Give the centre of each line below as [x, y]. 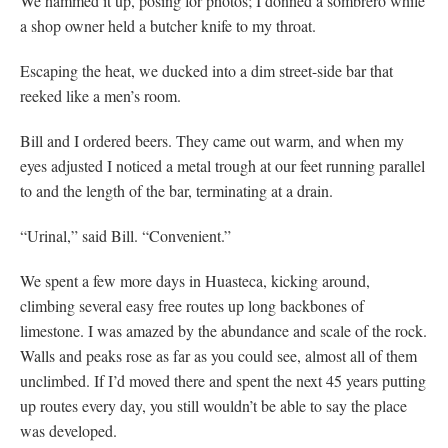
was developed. [68, 430]
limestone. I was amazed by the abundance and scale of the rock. [223, 330]
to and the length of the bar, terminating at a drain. [176, 190]
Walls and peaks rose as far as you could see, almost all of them [218, 355]
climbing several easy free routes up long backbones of [192, 305]
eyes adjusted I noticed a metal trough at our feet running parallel [222, 165]
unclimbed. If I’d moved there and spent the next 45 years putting [223, 380]
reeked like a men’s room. [100, 95]
